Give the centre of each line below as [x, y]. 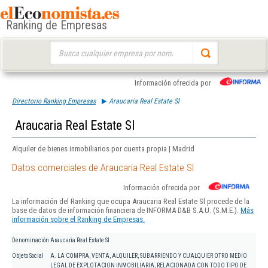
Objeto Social [28, 256]
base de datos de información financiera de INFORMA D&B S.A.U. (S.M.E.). [126, 211]
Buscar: [61, 46]
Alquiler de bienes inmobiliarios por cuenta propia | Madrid [103, 149]
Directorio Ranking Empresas [54, 101]
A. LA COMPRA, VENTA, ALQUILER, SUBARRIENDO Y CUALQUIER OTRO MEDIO [149, 256]
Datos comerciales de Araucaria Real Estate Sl [103, 168]
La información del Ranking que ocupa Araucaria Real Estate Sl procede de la [131, 202]
